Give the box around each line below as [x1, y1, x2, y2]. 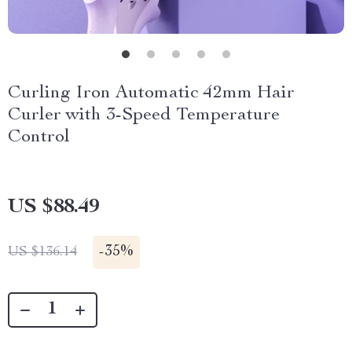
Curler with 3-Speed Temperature [8, 106, 280, 125]
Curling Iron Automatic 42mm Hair [8, 84, 295, 103]
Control [8, 128, 70, 147]
